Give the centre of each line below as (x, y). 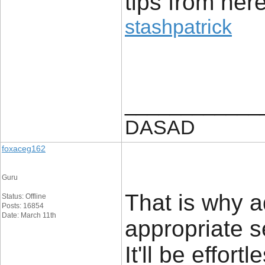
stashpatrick (178, 27)
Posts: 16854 (23, 206)
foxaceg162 (24, 148)
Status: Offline (24, 196)
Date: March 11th (29, 215)
